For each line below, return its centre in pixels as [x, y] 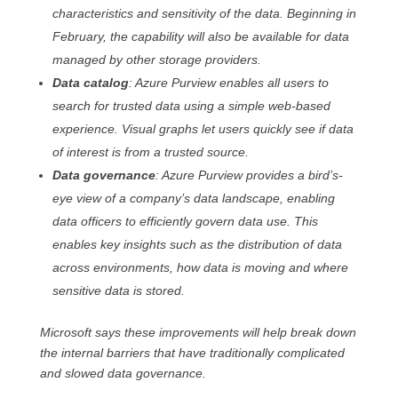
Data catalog [90, 83]
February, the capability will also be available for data [200, 36]
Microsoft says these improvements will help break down [198, 332]
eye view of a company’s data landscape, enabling [193, 198]
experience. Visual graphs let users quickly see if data [203, 129]
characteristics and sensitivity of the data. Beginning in [204, 13]
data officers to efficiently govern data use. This [185, 221]
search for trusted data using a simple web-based [191, 106]
